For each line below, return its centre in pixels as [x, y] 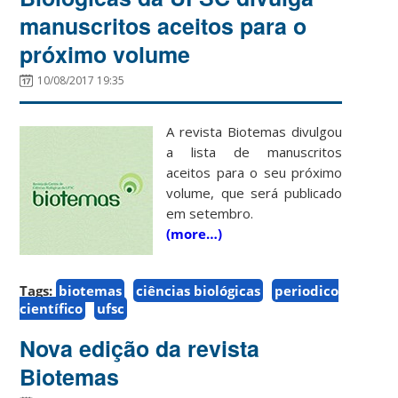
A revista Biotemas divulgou [255, 131]
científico [52, 308]
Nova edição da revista [140, 348]
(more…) [195, 233]
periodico [307, 290]
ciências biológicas [199, 290]
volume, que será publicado [255, 192]
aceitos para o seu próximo [255, 172]
